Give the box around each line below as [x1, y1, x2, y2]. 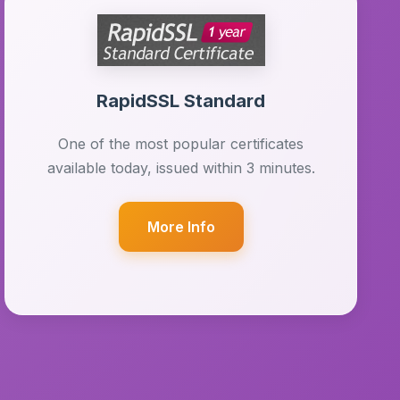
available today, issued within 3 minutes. [46, 159, 315, 177]
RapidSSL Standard [96, 90, 266, 112]
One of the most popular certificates [58, 135, 304, 153]
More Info [146, 218, 215, 236]
